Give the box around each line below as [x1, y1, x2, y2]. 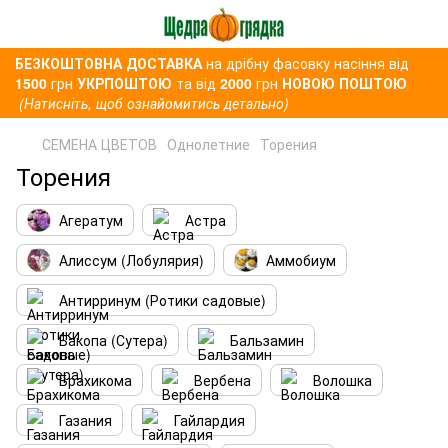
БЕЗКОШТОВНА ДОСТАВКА [15, 53, 206, 73]
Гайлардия [174, 410, 245, 430]
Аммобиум [266, 250, 336, 270]
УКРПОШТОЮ [77, 73, 172, 93]
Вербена [194, 370, 251, 390]
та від [172, 73, 220, 93]
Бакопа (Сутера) [59, 330, 168, 350]
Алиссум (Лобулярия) [59, 250, 204, 270]
